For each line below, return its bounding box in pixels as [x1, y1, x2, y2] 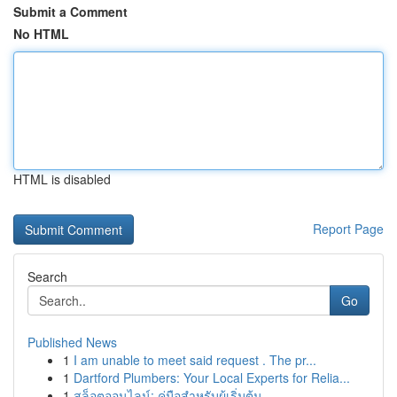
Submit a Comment [13, 3, 128, 20]
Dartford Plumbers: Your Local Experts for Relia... [74, 369, 350, 386]
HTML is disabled [13, 170, 111, 188]
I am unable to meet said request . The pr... [74, 351, 316, 369]
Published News [27, 333, 117, 351]
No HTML [13, 25, 69, 43]
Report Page [313, 220, 384, 237]
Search [27, 268, 67, 285]
